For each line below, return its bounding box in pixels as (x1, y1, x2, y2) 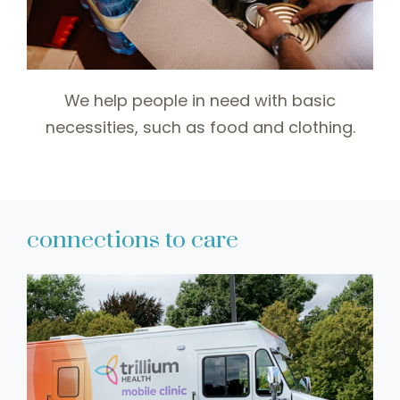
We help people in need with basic (64, 89, 336, 112)
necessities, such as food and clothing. (45, 116, 355, 139)
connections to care (27, 225, 238, 256)
